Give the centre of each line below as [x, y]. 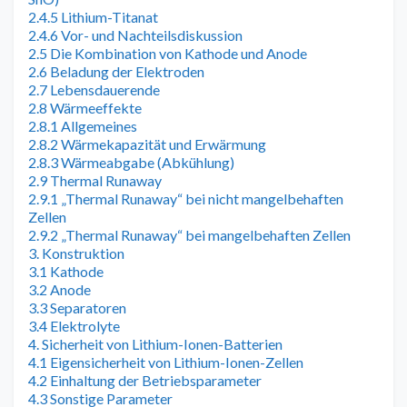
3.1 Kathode [66, 271]
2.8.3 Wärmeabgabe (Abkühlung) [131, 162]
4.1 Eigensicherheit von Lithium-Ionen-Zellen [166, 362]
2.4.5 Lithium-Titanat [93, 16]
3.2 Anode [60, 289]
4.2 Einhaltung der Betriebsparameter [145, 380]
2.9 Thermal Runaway [95, 180]
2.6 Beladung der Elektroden [116, 71]
